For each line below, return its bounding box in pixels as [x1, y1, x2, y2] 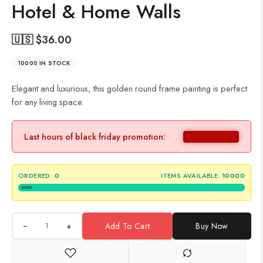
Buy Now [195, 220, 228, 232]
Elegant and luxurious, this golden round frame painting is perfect [12, 82, 247, 95]
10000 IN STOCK [18, 59, 70, 68]
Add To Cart [104, 220, 150, 232]
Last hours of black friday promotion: [24, 130, 166, 143]
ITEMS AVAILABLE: [161, 171, 220, 181]
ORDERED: [18, 171, 53, 181]
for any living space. [12, 96, 84, 109]
